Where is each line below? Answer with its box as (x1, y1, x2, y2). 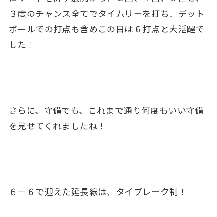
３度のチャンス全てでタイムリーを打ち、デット (8, 7, 205, 20)
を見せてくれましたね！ (8, 119, 107, 132)
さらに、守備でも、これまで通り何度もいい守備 (8, 103, 204, 116)
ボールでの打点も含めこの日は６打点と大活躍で (8, 22, 205, 35)
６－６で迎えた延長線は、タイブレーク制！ (8, 185, 187, 198)
